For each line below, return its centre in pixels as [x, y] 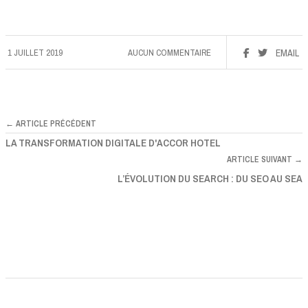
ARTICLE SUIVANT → [265, 159]
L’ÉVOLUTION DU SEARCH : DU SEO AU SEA [210, 178]
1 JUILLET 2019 [35, 52]
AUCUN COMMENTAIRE [169, 52]
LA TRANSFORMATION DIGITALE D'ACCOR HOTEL [113, 142]
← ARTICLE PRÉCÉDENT [51, 123]
